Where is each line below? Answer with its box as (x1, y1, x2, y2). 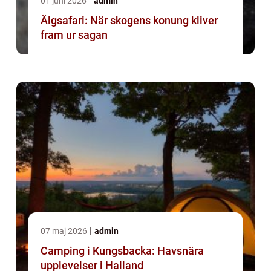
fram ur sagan (41, 28, 108, 42)
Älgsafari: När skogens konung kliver (41, 14, 218, 27)
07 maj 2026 (41, 226, 89, 237)
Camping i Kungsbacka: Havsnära (41, 244, 204, 258)
